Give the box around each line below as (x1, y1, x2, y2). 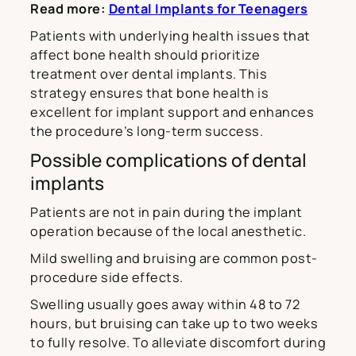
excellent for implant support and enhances (30, 103, 314, 122)
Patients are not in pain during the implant (30, 203, 303, 222)
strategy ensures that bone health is (30, 84, 269, 103)
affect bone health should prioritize (30, 46, 260, 64)
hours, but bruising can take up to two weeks (30, 315, 318, 333)
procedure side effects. (30, 269, 184, 287)
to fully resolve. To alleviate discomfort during (30, 334, 326, 352)
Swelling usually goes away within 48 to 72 (30, 296, 300, 314)
